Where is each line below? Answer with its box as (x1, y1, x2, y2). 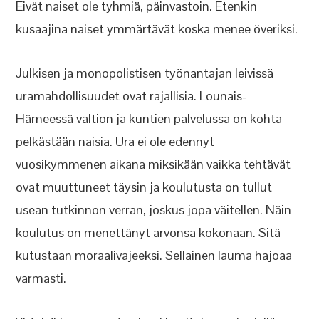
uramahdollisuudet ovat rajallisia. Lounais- (16, 88, 247, 104)
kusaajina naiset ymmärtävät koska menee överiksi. (16, 21, 298, 37)
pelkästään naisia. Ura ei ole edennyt (16, 133, 215, 150)
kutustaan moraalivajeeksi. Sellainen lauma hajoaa (16, 247, 293, 263)
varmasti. (16, 270, 67, 286)
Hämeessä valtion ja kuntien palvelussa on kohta (16, 110, 283, 127)
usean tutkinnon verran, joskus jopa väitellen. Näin (16, 202, 292, 218)
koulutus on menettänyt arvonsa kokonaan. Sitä (16, 224, 281, 241)
